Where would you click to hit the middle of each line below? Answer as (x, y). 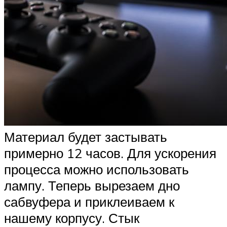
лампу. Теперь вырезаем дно (92, 186)
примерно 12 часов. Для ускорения (110, 153)
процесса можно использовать (97, 169)
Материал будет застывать (86, 137)
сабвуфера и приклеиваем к (89, 202)
